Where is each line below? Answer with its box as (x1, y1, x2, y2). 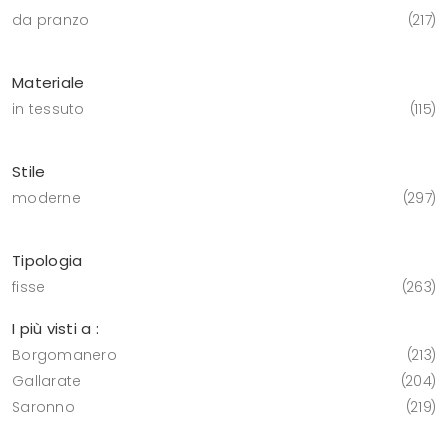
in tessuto (12, 99, 85, 120)
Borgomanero (12, 345, 117, 366)
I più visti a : (12, 318, 99, 340)
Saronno (12, 397, 75, 418)
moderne (12, 188, 81, 209)
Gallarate (12, 371, 82, 392)
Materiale (12, 72, 85, 94)
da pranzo (12, 10, 90, 31)
